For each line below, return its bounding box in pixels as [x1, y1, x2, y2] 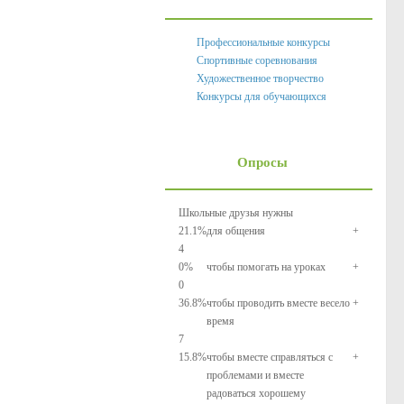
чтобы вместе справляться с [207, 351, 333, 363]
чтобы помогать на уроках [207, 261, 326, 273]
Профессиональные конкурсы [197, 36, 330, 49]
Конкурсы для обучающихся [197, 90, 326, 103]
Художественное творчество [197, 72, 324, 85]
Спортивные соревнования [197, 54, 317, 67]
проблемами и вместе [207, 369, 304, 381]
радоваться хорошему [207, 387, 306, 399]
